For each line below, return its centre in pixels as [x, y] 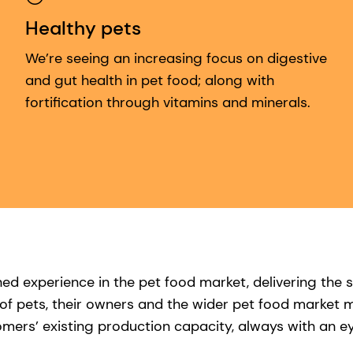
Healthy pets [83, 28]
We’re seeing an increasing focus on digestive [176, 59]
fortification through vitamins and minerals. [168, 103]
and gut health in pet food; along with [150, 81]
